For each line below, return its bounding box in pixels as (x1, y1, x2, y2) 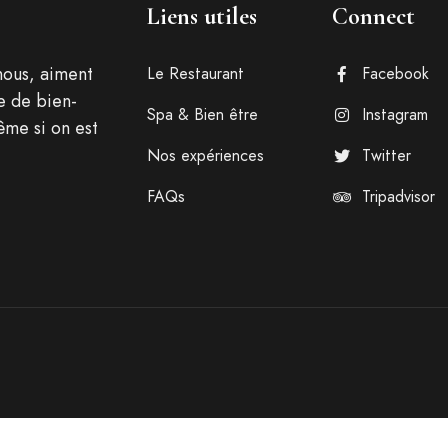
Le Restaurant (146, 62, 244, 85)
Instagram (361, 103, 428, 126)
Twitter (361, 144, 411, 167)
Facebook (361, 62, 429, 85)
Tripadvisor (361, 185, 435, 208)
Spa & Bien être (146, 103, 258, 126)
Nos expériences (146, 144, 264, 167)
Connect (331, 2, 415, 31)
